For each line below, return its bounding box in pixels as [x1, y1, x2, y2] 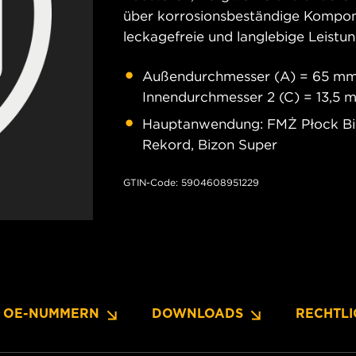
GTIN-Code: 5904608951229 [123, 176, 259, 188]
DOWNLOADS [152, 306, 243, 321]
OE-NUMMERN [3, 306, 99, 321]
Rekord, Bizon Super [142, 136, 277, 153]
